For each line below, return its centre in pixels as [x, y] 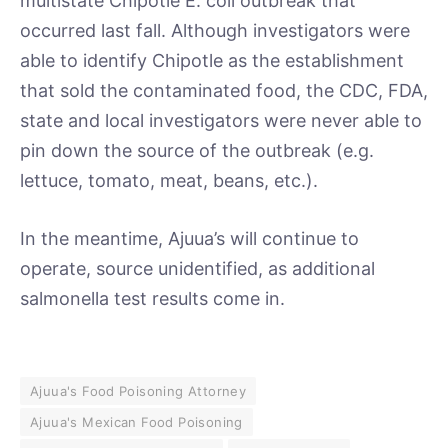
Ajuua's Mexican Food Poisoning [136, 421]
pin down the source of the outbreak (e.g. [197, 151]
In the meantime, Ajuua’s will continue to [189, 239]
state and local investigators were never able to [221, 121]
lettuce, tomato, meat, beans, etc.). [169, 181]
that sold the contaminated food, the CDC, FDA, [224, 91]
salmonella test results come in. [152, 299]
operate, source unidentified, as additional [197, 269]
